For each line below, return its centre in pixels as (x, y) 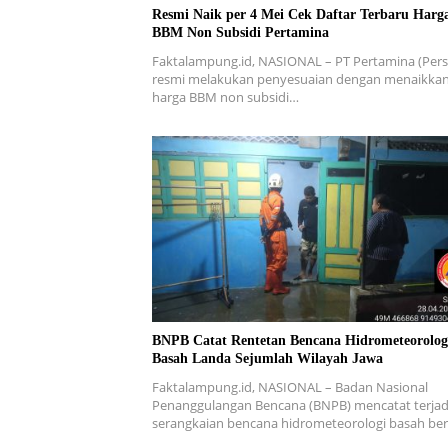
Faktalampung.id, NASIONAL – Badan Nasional (290, 386)
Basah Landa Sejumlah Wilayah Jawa (267, 358)
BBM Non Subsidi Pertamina (240, 33)
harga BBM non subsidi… (225, 97)
